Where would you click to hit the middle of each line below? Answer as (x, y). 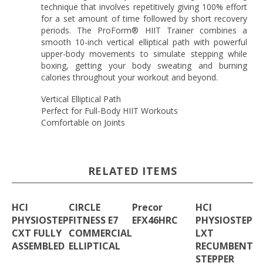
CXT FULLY (37, 229)
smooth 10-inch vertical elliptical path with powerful (144, 38)
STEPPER (215, 255)
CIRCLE (85, 203)
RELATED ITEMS (132, 167)
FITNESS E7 (93, 216)
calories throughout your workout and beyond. (129, 73)
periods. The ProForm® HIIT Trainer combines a (144, 26)
